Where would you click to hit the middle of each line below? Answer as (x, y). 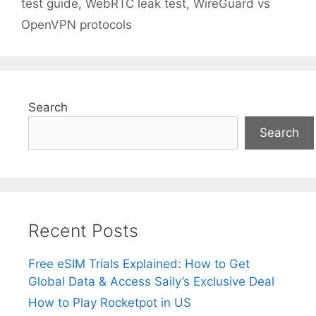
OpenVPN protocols (77, 24)
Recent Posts (83, 230)
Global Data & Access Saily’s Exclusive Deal (151, 281)
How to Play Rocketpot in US (110, 302)
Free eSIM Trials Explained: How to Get (139, 263)
